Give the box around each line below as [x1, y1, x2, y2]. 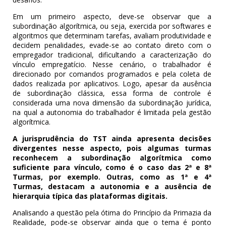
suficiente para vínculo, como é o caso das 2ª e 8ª [13, 162, 211, 173]
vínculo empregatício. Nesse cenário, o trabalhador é [13, 60, 211, 70]
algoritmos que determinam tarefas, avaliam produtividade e [13, 31, 211, 41]
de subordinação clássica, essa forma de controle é [13, 88, 211, 98]
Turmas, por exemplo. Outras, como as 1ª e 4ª [13, 172, 211, 182]
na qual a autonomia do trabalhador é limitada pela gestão [13, 107, 211, 118]
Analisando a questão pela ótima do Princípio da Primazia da [13, 208, 211, 218]
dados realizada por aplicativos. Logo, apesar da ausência [13, 79, 211, 89]
